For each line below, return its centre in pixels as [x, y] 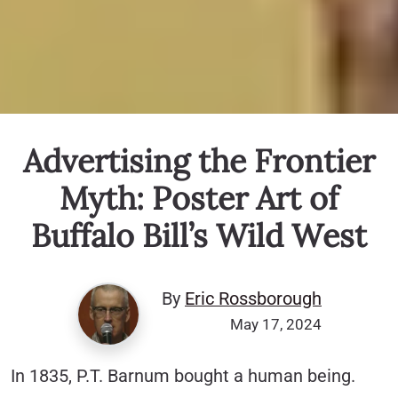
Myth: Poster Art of [199, 198]
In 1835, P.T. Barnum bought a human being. [183, 376]
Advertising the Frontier [199, 160]
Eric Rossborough [253, 298]
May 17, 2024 [276, 324]
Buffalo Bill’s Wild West [199, 235]
